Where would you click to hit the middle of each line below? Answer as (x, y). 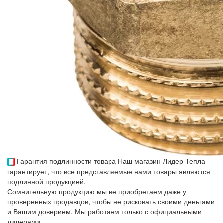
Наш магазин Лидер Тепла (162, 161)
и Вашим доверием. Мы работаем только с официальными (105, 211)
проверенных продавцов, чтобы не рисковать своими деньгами (111, 201)
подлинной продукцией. (47, 181)
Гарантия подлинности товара (66, 161)
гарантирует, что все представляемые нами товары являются (109, 171)
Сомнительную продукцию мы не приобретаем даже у (97, 191)
